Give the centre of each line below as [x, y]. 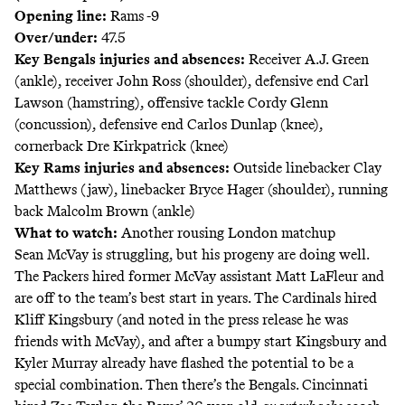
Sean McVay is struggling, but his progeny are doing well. [192, 255]
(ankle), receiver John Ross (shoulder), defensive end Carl [192, 81]
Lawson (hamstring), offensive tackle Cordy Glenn [171, 103]
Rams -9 [133, 16]
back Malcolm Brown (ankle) [105, 212]
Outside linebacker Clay [306, 168]
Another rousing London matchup [228, 233]
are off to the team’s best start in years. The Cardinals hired [196, 298]
